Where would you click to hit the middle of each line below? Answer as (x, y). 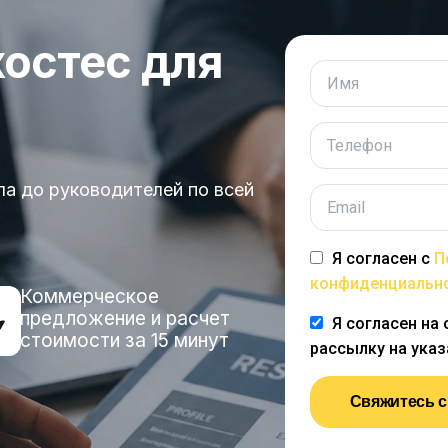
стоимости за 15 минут (125, 340)
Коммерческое (90, 296)
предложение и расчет (125, 318)
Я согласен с (382, 258)
